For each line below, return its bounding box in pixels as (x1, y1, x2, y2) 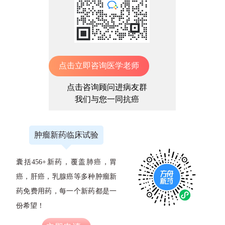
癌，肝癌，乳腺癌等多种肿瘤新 (16, 172, 117, 180)
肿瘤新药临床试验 (34, 130, 99, 139)
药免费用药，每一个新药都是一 (16, 187, 117, 195)
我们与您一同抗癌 (75, 94, 139, 103)
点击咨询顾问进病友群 (67, 82, 147, 91)
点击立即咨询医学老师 (58, 61, 139, 70)
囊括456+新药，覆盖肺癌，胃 (16, 158, 117, 166)
